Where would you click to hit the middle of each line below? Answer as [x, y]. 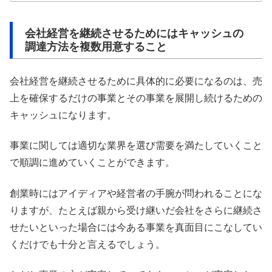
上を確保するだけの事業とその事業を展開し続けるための [136, 98]
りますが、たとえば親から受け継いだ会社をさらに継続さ [136, 210]
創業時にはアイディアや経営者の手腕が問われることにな [136, 193]
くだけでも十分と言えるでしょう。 [87, 244]
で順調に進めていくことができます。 [92, 163]
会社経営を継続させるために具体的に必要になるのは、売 [136, 81]
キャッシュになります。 [63, 115]
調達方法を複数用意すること [96, 47]
